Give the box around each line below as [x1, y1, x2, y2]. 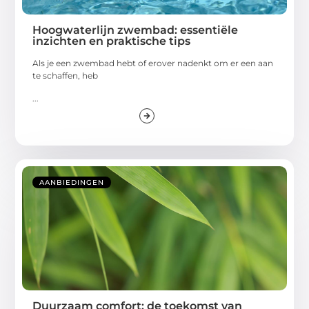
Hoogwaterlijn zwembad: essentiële [32, 23, 239, 37]
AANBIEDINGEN [39, 178, 105, 188]
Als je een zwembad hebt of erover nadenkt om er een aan [32, 58, 274, 69]
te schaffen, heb [32, 70, 99, 81]
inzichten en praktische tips [32, 34, 191, 48]
